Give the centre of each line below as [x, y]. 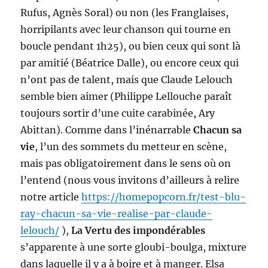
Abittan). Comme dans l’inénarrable [107, 130]
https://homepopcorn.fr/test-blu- [164, 197]
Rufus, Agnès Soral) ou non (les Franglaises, [125, 12]
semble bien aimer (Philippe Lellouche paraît [127, 96]
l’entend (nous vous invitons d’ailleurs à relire [130, 180]
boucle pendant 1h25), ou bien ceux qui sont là [131, 46]
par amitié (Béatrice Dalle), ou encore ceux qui [130, 63]
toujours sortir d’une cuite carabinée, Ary [118, 113]
